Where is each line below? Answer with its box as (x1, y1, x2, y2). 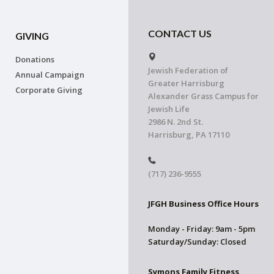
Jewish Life (148, 103, 190, 115)
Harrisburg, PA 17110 (148, 129, 229, 141)
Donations (15, 54, 55, 65)
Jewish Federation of (148, 65, 228, 76)
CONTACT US (148, 28, 212, 39)
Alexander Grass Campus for (148, 91, 259, 102)
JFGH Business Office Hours (148, 198, 259, 210)
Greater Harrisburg (148, 78, 224, 89)
